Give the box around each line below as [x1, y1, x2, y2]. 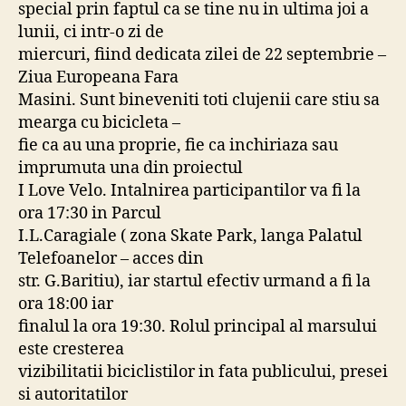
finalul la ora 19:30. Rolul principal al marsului [18, 315, 377, 337]
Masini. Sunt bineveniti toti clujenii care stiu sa [18, 89, 380, 111]
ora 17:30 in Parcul [18, 202, 161, 224]
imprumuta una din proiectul [18, 157, 243, 179]
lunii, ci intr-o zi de [18, 21, 164, 43]
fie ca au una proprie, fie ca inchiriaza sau [18, 134, 338, 156]
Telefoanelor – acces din [18, 247, 204, 269]
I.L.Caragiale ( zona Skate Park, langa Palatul [18, 225, 362, 246]
